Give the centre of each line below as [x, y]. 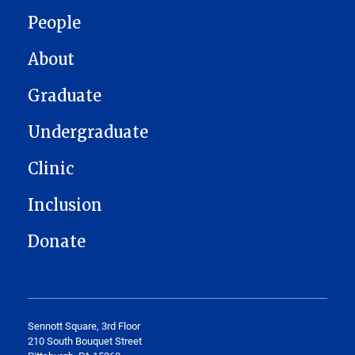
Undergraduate [88, 132]
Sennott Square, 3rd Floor [84, 325]
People [54, 23]
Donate [57, 241]
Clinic [51, 168]
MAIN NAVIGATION [74, 17]
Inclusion [65, 205]
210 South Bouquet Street [85, 340]
